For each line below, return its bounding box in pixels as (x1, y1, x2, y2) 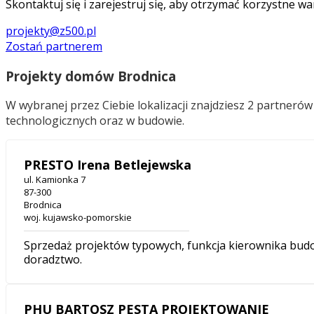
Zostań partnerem (6, 38, 102, 54)
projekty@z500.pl (6, 22, 96, 39)
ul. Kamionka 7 (24, 173, 86, 186)
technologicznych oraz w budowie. (6, 113, 184, 129)
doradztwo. (24, 252, 82, 268)
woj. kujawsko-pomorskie (24, 211, 132, 224)
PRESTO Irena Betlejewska (24, 156, 191, 174)
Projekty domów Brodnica (6, 67, 176, 85)
